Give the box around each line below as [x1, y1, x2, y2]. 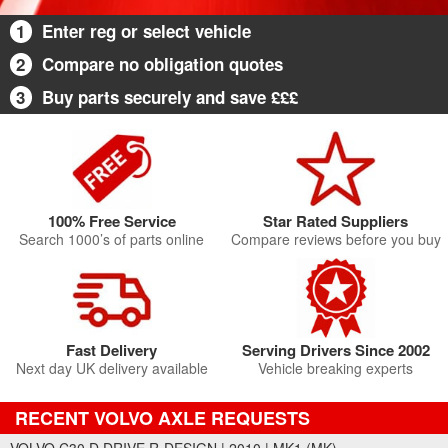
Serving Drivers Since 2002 [241, 339, 430, 361]
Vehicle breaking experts [258, 358, 414, 378]
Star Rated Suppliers [263, 210, 409, 232]
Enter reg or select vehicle [42, 19, 251, 43]
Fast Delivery [66, 339, 158, 361]
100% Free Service [47, 210, 176, 232]
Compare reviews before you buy [230, 229, 441, 249]
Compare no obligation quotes [42, 52, 283, 76]
